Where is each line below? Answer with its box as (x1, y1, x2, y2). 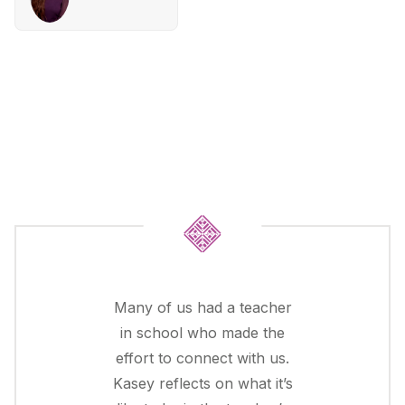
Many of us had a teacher (113, 297, 292, 316)
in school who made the (120, 323, 285, 342)
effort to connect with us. (116, 348, 289, 367)
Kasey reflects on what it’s (112, 373, 293, 392)
